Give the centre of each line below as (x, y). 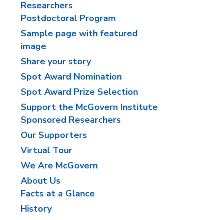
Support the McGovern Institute (89, 107)
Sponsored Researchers (71, 120)
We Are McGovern (59, 165)
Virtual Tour (47, 150)
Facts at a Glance (58, 193)
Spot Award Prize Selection (80, 92)
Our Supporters (54, 135)
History (36, 209)
